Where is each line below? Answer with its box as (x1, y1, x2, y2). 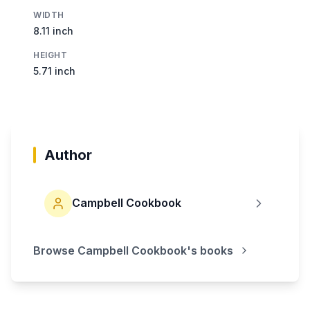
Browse (33, 243, 77, 257)
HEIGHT (33, 49, 68, 60)
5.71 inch (33, 64, 75, 77)
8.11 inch (33, 24, 73, 37)
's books (187, 243, 233, 257)
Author (44, 146, 92, 163)
